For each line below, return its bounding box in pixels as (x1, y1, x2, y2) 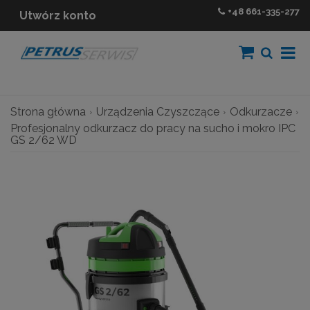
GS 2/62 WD (10, 134, 77, 147)
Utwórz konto (19, 9, 96, 22)
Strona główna (10, 104, 86, 118)
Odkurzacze (230, 104, 292, 118)
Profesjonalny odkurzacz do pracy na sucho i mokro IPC (10, 122, 295, 135)
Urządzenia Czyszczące (96, 104, 219, 118)
